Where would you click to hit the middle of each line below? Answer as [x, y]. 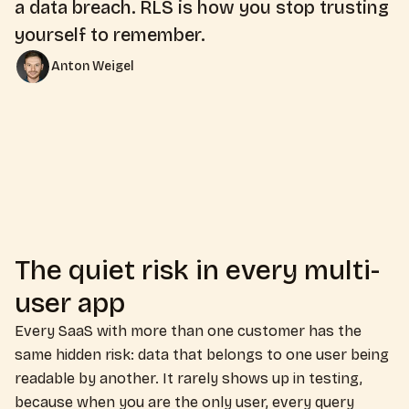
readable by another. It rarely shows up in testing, [189, 378]
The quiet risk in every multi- [197, 270]
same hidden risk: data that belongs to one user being [202, 355]
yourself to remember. [110, 35]
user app [70, 303]
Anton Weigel [93, 66]
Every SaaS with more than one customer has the [188, 331]
